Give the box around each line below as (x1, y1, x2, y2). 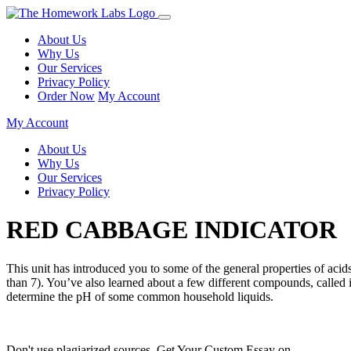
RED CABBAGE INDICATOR (6, 215, 337, 244)
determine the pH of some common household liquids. (6, 289, 273, 303)
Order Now (38, 89, 95, 103)
